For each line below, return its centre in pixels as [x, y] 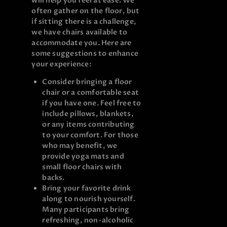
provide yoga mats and [83, 157]
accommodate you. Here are [82, 43]
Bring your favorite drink [87, 188]
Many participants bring [86, 210]
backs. [53, 178]
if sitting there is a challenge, [84, 22]
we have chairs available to [80, 32]
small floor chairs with [82, 167]
